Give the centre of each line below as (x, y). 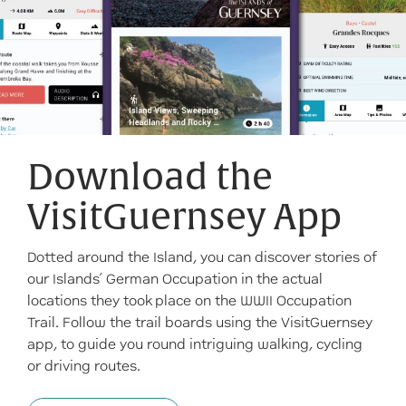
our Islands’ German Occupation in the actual (175, 279)
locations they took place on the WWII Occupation (189, 301)
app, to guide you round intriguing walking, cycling (195, 344)
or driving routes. (84, 366)
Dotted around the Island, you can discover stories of (202, 257)
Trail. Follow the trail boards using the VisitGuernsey (200, 323)
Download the (150, 178)
